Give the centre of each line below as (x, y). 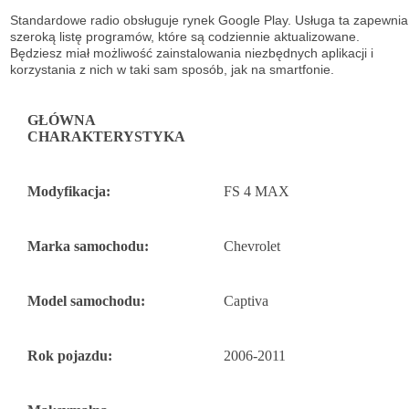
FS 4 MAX (257, 192)
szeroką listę (46, 37)
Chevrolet (252, 246)
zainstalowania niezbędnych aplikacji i (265, 53)
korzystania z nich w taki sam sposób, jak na (138, 70)
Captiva (246, 301)
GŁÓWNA (62, 121)
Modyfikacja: (69, 192)
